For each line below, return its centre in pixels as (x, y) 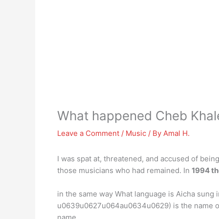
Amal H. (176, 133)
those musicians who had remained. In (124, 170)
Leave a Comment (88, 133)
